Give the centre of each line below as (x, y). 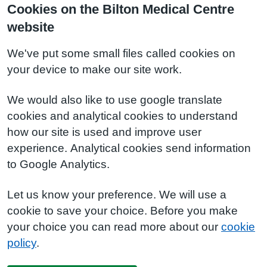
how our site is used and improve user (104, 132)
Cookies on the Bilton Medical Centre (121, 9)
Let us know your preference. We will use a (117, 195)
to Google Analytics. (58, 164)
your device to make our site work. (94, 69)
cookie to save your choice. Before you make (122, 211)
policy (22, 243)
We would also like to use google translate (115, 100)
